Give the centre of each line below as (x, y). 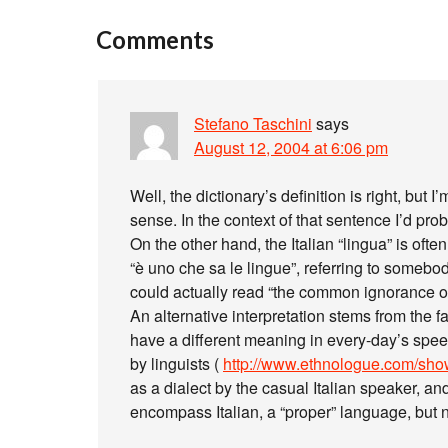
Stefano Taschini (253, 123)
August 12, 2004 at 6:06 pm (291, 147)
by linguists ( (176, 363)
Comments (155, 39)
